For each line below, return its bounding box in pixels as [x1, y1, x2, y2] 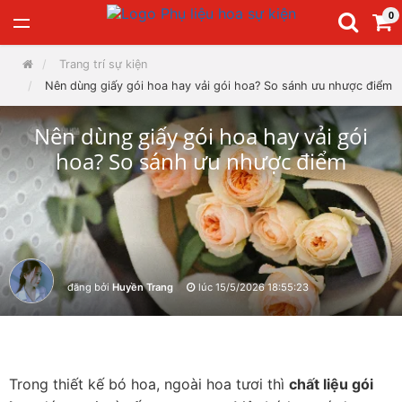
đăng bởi [67, 281, 112, 294]
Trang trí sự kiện [59, 57, 147, 71]
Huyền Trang [112, 281, 173, 294]
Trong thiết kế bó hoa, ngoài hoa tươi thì [9, 375, 289, 394]
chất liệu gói [289, 375, 373, 394]
